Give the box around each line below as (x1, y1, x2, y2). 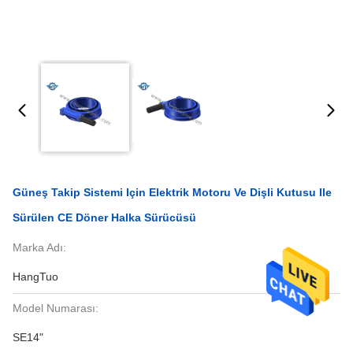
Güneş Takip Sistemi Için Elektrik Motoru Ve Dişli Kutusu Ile (13, 186, 332, 199)
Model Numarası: (13, 302, 98, 314)
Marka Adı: (13, 241, 66, 254)
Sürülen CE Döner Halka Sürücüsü (13, 211, 196, 224)
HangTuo (13, 270, 58, 283)
